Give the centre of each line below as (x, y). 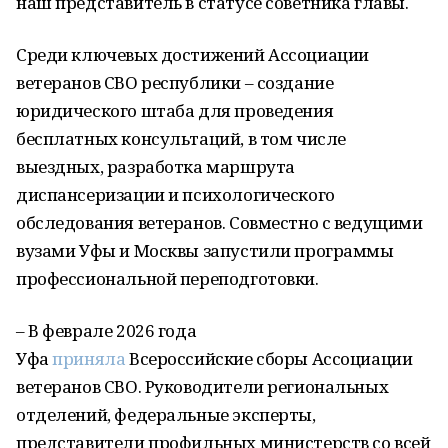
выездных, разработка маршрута (155, 166)
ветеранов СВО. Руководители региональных (202, 386)
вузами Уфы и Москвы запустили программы (205, 250)
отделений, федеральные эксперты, (166, 414)
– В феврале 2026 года (106, 330)
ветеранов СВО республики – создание (175, 82)
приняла (89, 358)
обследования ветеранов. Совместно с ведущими (219, 222)
